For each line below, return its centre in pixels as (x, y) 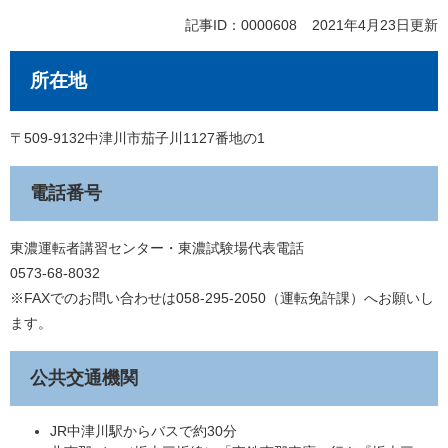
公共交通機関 (84, 377)
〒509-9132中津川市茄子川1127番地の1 (137, 137)
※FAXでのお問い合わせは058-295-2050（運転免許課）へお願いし (222, 297)
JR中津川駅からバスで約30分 (143, 430)
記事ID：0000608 (240, 24)
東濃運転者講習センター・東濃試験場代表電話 (157, 247)
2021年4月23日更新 (375, 24)
